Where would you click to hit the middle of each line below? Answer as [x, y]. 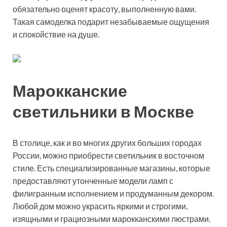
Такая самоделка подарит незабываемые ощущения [111, 22]
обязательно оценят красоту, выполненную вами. [104, 9]
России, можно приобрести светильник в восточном [108, 155]
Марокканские [70, 91]
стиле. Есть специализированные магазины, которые [111, 168]
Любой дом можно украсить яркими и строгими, [100, 206]
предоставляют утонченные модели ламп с [93, 180]
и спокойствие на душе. [56, 34]
